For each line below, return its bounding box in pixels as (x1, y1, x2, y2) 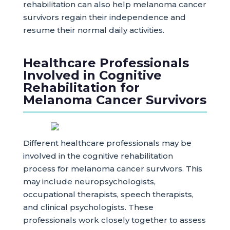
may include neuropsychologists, (23, 177, 156, 186)
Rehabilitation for (23, 80, 140, 95)
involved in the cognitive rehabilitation (23, 151, 173, 161)
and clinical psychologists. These (23, 202, 154, 212)
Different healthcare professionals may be (23, 138, 191, 148)
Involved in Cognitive (23, 68, 162, 83)
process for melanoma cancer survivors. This (23, 164, 202, 174)
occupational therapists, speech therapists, (23, 189, 194, 199)
